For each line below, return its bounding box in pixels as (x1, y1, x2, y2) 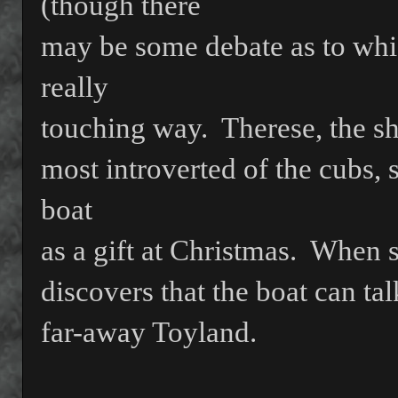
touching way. (41, 112, 208, 145)
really (41, 71, 108, 104)
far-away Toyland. (41, 316, 257, 349)
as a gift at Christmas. (41, 235, 297, 267)
